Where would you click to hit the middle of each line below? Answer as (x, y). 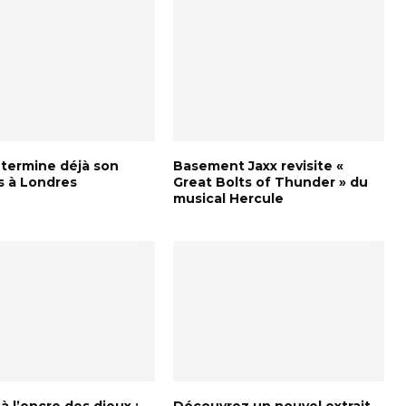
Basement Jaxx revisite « (258, 165)
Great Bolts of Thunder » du (270, 182)
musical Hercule (228, 198)
